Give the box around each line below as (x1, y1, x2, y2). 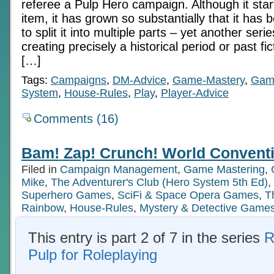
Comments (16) (34, 111, 119, 125)
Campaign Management (60, 163, 177, 176)
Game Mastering (183, 163, 265, 176)
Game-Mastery (172, 73, 245, 86)
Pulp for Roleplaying (28, 246, 157, 263)
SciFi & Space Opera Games (117, 188, 259, 201)
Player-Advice (161, 86, 229, 99)
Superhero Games (21, 188, 111, 201)
